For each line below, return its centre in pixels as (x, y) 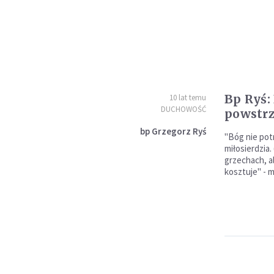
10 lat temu (187, 98)
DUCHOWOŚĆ (183, 109)
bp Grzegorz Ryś (173, 131)
